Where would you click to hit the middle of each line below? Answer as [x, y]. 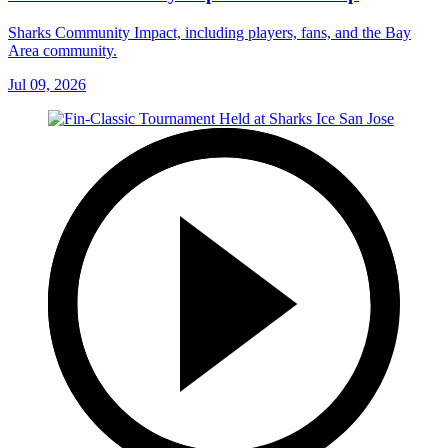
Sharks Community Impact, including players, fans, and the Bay [209, 33]
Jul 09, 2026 [47, 85]
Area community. [62, 51]
